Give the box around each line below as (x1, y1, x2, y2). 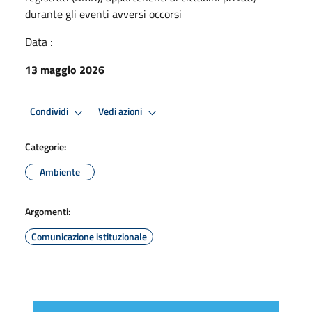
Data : (25, 33, 52, 50)
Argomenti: (25, 203, 70, 219)
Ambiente (40, 164, 80, 179)
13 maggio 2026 (25, 61, 104, 78)
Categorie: (25, 139, 66, 154)
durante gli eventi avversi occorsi (25, 5, 182, 22)
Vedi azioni (98, 104, 144, 120)
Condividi (30, 104, 70, 120)
